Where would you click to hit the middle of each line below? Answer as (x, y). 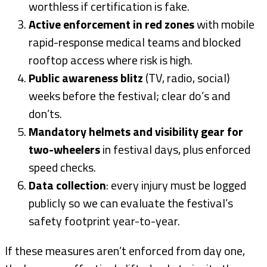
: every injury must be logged (176, 185)
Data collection (67, 185)
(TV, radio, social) (187, 78)
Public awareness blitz (86, 78)
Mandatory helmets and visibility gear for (136, 132)
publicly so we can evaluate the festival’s (131, 203)
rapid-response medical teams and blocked (135, 42)
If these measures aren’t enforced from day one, (125, 251)
